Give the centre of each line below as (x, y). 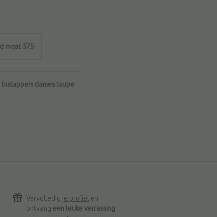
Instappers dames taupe (38, 84)
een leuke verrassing (84, 208)
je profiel (76, 198)
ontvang (39, 208)
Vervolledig (44, 198)
